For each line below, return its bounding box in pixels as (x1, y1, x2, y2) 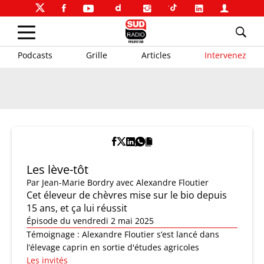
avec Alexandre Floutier (116, 177, 209, 188)
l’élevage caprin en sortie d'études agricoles (27, 242, 199, 253)
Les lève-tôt (27, 161, 88, 177)
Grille (86, 49, 108, 61)
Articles (141, 49, 171, 61)
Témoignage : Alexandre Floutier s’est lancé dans (27, 229, 219, 240)
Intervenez (204, 49, 246, 61)
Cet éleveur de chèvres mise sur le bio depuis (27, 189, 227, 202)
